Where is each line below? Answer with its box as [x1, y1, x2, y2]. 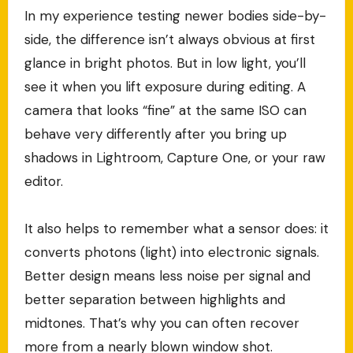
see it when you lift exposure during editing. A [24, 78, 306, 96]
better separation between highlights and [24, 291, 285, 309]
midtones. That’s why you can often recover [24, 314, 299, 333]
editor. [24, 173, 63, 191]
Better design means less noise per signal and [24, 267, 310, 285]
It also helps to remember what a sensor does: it [24, 220, 329, 238]
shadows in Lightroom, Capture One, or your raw [24, 149, 325, 167]
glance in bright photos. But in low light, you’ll [24, 54, 306, 72]
